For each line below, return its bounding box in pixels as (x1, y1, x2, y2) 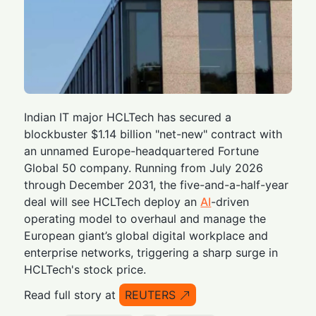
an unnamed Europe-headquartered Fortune (24, 143, 260, 158)
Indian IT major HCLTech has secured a (24, 109, 232, 124)
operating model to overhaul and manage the (24, 211, 267, 226)
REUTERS (125, 287, 176, 302)
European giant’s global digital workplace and (24, 228, 269, 243)
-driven (211, 194, 250, 209)
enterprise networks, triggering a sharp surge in (24, 245, 279, 260)
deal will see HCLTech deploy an (24, 194, 201, 209)
